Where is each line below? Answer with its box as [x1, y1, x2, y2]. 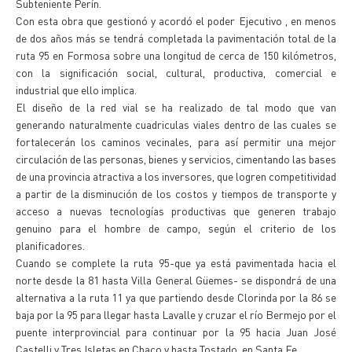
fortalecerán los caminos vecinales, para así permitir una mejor [16, 134, 336, 148]
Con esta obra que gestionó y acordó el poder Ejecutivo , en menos [16, 13, 336, 27]
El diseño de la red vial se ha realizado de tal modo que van [16, 100, 336, 114]
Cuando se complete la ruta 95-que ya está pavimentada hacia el [16, 255, 336, 269]
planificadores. [16, 238, 85, 252]
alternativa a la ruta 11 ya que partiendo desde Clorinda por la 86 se [16, 290, 336, 304]
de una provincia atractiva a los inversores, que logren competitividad [16, 169, 336, 183]
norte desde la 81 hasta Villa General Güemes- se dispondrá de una [16, 273, 336, 287]
